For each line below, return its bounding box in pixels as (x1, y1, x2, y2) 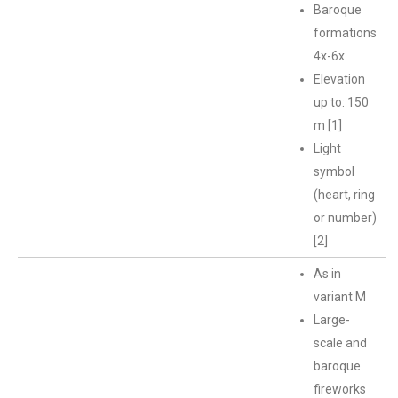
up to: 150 (314, 95, 369, 109)
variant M (314, 290, 366, 304)
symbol (314, 164, 354, 179)
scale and (314, 336, 367, 350)
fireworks (314, 382, 366, 396)
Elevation (314, 72, 365, 86)
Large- (314, 313, 350, 327)
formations (314, 26, 377, 40)
